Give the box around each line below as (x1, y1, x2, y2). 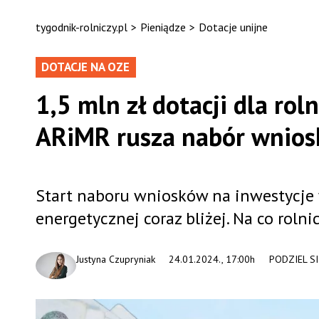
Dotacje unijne (198, 20, 268, 34)
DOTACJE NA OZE (41, 59, 130, 75)
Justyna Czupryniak (75, 253, 155, 266)
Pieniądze (140, 20, 186, 34)
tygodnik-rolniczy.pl (35, 20, 127, 34)
